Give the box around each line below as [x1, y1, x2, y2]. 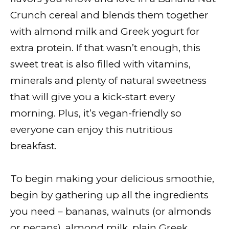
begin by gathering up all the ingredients [10, 189, 209, 201]
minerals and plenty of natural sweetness [10, 75, 207, 87]
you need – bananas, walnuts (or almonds [10, 205, 211, 218]
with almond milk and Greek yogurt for [10, 26, 200, 38]
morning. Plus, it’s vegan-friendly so [10, 107, 181, 120]
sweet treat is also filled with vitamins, [10, 58, 191, 71]
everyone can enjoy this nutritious [10, 124, 173, 136]
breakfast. [10, 140, 57, 152]
